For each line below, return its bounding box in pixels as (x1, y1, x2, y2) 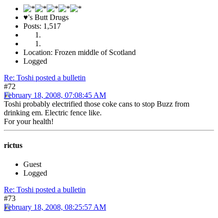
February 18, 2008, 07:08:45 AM (4, 91, 106, 99)
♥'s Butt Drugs (23, 13, 69, 21)
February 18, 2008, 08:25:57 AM (4, 203, 106, 212)
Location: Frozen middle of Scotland (23, 48, 136, 56)
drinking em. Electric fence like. (4, 108, 102, 117)
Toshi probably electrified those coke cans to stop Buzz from (4, 99, 189, 108)
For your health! (4, 117, 54, 126)
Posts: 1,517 (23, 21, 61, 30)
